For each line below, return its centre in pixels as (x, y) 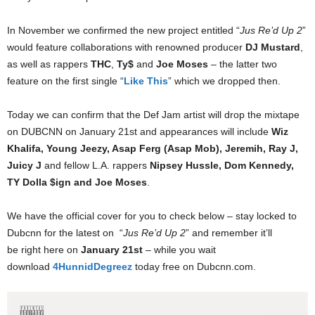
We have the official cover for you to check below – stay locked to (152, 216)
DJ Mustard (273, 47)
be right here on (44, 250)
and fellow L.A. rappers (96, 165)
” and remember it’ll (229, 233)
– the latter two (244, 64)
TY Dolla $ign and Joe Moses (77, 182)
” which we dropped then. (224, 81)
